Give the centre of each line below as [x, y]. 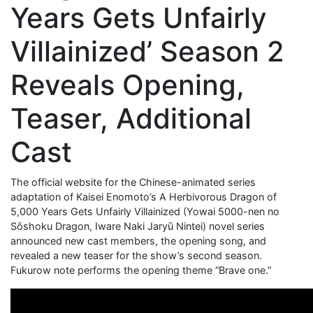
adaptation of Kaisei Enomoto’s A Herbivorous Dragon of [144, 196]
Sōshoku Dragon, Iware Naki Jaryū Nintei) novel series [138, 226]
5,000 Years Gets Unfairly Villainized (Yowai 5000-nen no [145, 211]
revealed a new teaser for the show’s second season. [136, 255]
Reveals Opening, [128, 85]
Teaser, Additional [131, 118]
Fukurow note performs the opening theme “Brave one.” [141, 270]
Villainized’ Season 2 [147, 51]
